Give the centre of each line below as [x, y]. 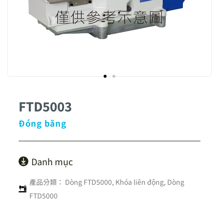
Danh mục [52, 161]
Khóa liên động [140, 182]
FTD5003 [45, 106]
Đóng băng [43, 123]
